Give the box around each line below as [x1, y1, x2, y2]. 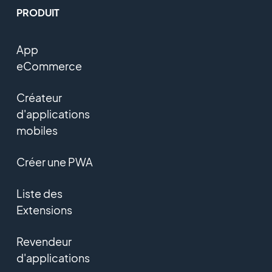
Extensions [16, 202, 72, 217]
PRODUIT [16, 5, 59, 19]
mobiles [16, 123, 58, 137]
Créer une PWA [16, 154, 93, 169]
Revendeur [16, 234, 72, 248]
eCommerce [16, 58, 82, 73]
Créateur [16, 90, 62, 104]
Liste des [16, 186, 63, 200]
